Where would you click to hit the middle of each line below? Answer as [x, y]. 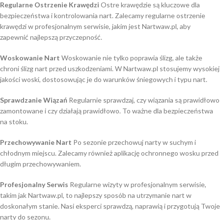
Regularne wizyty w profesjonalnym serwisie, [137, 185]
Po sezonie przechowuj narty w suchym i [134, 142]
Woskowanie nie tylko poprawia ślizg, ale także [131, 58]
